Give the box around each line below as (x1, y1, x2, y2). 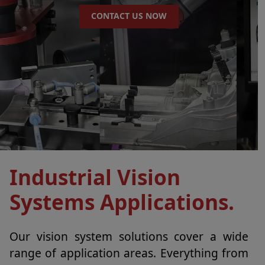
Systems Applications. (9, 188, 234, 216)
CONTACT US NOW (91, 10, 167, 21)
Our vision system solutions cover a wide (9, 228, 248, 244)
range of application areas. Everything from (9, 245, 248, 261)
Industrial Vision (9, 163, 180, 191)
